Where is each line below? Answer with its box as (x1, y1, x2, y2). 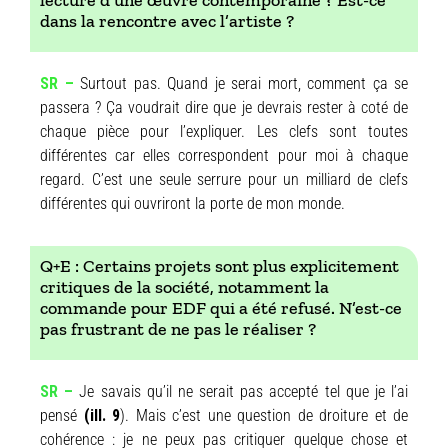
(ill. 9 (77, 406, 120, 426)
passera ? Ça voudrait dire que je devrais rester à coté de (40, 98, 408, 118)
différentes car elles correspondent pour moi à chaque (40, 146, 408, 166)
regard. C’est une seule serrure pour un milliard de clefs (40, 170, 408, 190)
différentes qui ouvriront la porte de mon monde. (40, 194, 345, 214)
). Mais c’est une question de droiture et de (120, 406, 408, 426)
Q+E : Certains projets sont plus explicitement (40, 255, 399, 278)
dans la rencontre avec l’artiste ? (40, 10, 294, 33)
